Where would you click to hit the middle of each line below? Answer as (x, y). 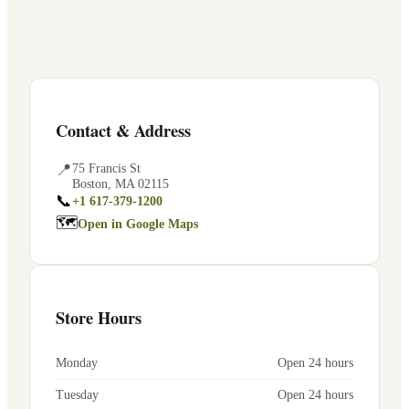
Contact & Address (123, 130)
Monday (77, 362)
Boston (90, 183)
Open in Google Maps (138, 224)
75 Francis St (106, 168)
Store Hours (99, 318)
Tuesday (77, 394)
